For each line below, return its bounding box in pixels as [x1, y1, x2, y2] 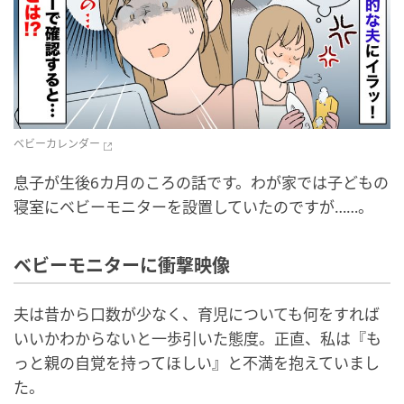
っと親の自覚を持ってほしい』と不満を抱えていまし [14, 353, 380, 374]
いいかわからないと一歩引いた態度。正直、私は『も [14, 328, 381, 350]
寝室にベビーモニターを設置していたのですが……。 [14, 197, 373, 218]
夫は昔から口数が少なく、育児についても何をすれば [14, 304, 380, 326]
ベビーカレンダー [14, 136, 100, 152]
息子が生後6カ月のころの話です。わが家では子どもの [14, 172, 389, 194]
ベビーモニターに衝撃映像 [14, 255, 230, 278]
